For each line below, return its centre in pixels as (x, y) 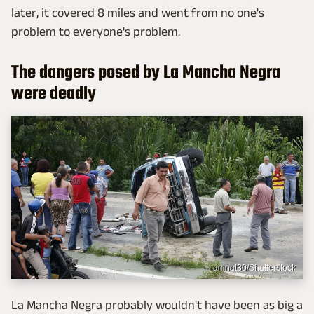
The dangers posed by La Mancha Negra (146, 73)
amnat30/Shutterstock (254, 268)
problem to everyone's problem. (96, 31)
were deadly (54, 94)
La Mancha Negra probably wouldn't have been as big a (157, 305)
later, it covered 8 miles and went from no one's (138, 12)
